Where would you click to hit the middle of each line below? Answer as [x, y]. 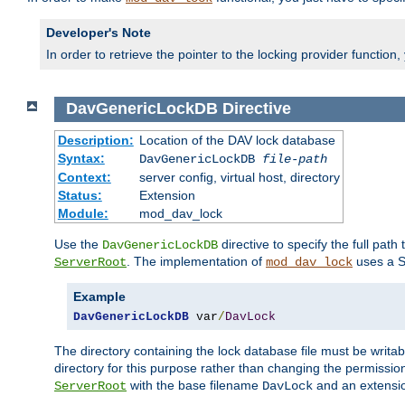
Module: [83, 213]
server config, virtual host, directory [239, 177]
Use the [78, 244]
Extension [167, 195]
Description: [95, 140]
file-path [294, 159]
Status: [80, 195]
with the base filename [194, 385]
